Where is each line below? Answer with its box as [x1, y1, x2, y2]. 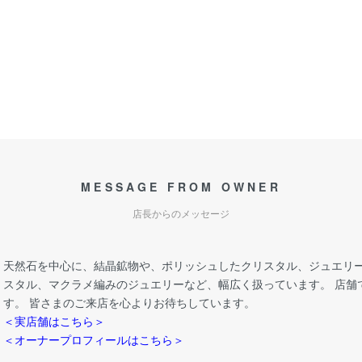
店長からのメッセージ [133, 206, 229, 221]
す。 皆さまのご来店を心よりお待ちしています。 [3, 294, 255, 311]
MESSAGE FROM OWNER [81, 179, 281, 196]
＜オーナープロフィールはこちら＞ [3, 331, 184, 348]
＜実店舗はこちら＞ [3, 313, 105, 330]
